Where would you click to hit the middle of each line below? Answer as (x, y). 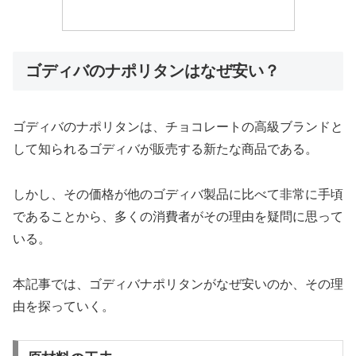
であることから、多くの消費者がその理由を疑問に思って (178, 216)
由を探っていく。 (64, 306)
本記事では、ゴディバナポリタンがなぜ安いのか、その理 (178, 284)
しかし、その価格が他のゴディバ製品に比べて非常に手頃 (178, 194)
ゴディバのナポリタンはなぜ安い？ (153, 70)
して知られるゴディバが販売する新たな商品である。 (165, 149)
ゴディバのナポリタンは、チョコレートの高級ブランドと (178, 127)
